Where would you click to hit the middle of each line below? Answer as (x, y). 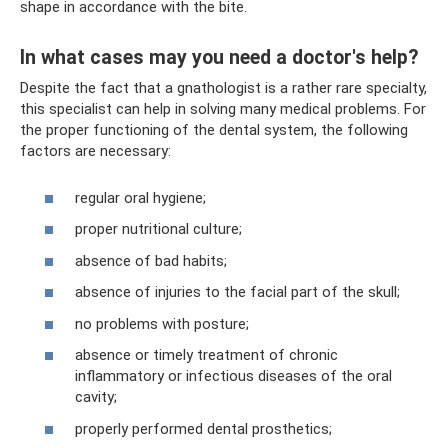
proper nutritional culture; (158, 229)
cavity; (96, 397)
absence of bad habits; (151, 260)
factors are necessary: (95, 151)
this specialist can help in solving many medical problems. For (223, 109)
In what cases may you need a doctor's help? (219, 58)
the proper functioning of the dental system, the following (214, 130)
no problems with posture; (162, 323)
